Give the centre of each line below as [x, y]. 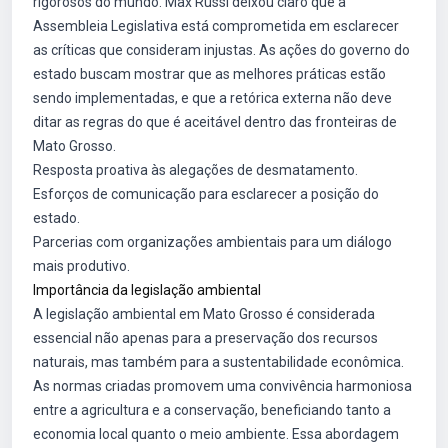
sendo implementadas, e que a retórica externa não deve [212, 98]
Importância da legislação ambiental [147, 290]
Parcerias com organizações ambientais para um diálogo [212, 242]
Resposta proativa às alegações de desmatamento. [195, 170]
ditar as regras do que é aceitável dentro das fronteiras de [215, 122]
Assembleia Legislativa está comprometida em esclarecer [216, 26]
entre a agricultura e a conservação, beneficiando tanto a [212, 410]
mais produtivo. [81, 266]
